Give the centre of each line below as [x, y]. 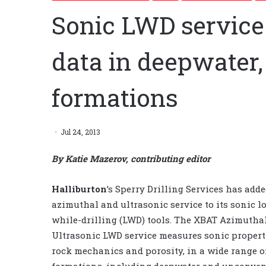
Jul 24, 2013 [80, 132]
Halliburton [79, 189]
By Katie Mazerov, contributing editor [131, 158]
